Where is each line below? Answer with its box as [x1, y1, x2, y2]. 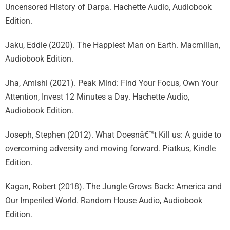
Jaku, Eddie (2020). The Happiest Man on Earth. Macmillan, [5, 40, 220, 50]
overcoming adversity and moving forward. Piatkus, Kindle [5, 144, 216, 154]
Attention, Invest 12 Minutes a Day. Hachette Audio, [5, 92, 189, 102]
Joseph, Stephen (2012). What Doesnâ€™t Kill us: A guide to [5, 130, 221, 140]
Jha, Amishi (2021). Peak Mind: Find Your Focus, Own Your [5, 78, 218, 88]
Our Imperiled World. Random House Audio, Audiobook [5, 196, 202, 205]
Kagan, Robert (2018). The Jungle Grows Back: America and [5, 182, 222, 191]
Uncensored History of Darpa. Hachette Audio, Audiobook [5, 2, 212, 12]
